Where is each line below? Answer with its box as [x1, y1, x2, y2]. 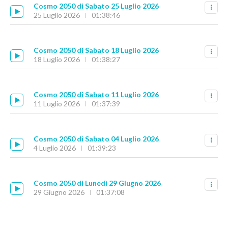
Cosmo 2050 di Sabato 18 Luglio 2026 [34, 45, 159, 54]
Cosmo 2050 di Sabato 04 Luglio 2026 [34, 134, 159, 143]
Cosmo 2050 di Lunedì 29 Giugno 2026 [34, 178, 161, 187]
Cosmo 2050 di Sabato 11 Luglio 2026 [34, 90, 159, 99]
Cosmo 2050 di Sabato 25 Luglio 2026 [34, 1, 159, 10]
